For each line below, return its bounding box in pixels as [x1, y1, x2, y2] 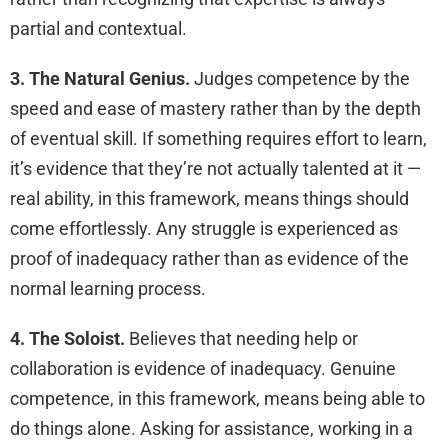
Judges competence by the [190, 68, 410, 90]
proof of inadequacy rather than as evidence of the [10, 248, 409, 270]
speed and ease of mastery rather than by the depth [10, 98, 421, 120]
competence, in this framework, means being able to [10, 388, 425, 410]
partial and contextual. [10, 18, 187, 40]
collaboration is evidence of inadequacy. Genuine [10, 358, 396, 380]
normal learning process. [10, 278, 206, 300]
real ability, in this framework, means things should [10, 188, 409, 210]
